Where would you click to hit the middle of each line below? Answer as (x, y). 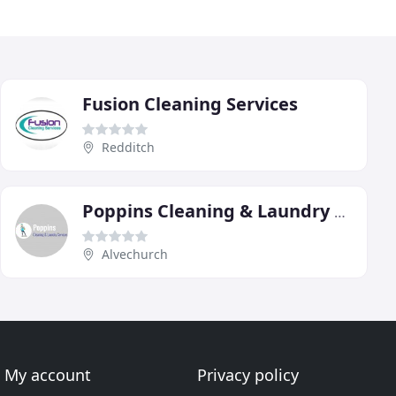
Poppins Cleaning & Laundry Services (340, 212)
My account (48, 375)
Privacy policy (247, 375)
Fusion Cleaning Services (190, 103)
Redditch (128, 147)
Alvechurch (135, 254)
